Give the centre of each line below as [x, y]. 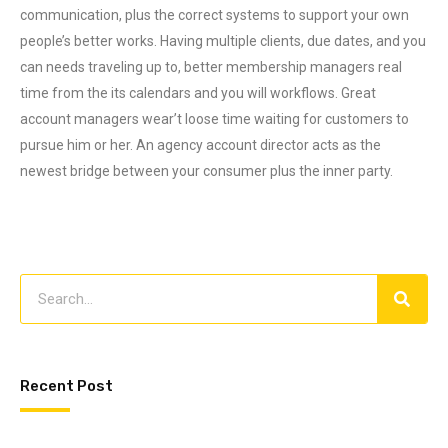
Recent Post [66, 386]
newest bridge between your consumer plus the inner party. [206, 171]
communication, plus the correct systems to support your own [214, 15]
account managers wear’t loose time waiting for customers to [214, 119]
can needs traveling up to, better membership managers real [211, 67]
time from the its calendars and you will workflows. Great [198, 93]
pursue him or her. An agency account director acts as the [200, 145]
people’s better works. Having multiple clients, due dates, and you [223, 41]
